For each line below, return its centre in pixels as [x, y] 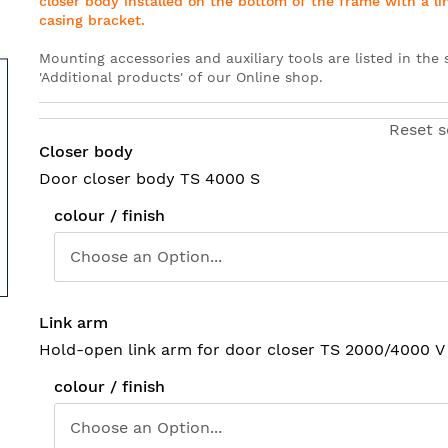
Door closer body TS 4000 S [149, 178]
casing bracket [90, 20]
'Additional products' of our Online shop [179, 77]
